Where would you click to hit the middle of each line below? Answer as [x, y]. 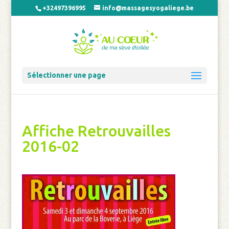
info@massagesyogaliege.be [148, 8]
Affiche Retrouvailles [96, 131]
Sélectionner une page [66, 75]
